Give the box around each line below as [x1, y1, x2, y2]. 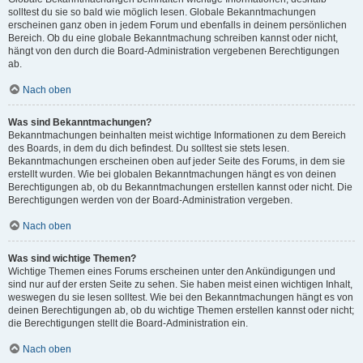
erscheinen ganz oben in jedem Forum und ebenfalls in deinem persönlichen [8, 19, 347, 31]
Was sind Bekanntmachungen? [8, 117, 152, 128]
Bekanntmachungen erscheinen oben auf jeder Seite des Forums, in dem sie [8, 156, 345, 167]
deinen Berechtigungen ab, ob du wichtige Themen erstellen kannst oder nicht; [8, 305, 354, 316]
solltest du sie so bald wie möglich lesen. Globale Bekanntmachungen [8, 6, 316, 18]
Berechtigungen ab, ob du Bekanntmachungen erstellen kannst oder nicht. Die [8, 181, 352, 193]
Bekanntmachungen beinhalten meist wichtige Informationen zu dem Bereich [8, 130, 346, 141]
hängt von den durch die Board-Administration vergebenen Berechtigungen [8, 45, 340, 57]
